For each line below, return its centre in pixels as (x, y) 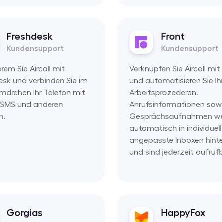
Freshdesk (29, 36)
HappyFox (183, 212)
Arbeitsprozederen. (164, 92)
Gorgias (25, 212)
